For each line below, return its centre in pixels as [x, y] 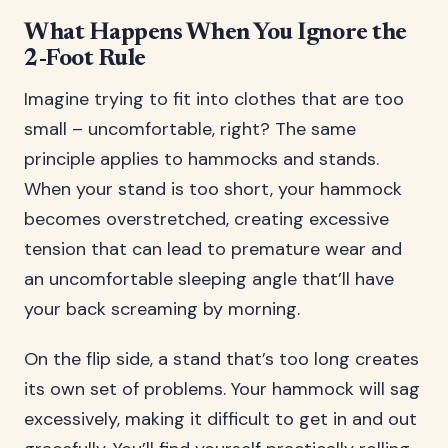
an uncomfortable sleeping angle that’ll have [209, 279]
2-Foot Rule [85, 59]
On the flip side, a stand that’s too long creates [221, 359]
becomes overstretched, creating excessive [206, 219]
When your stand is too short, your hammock [213, 189]
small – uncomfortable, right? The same [190, 129]
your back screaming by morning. [162, 309]
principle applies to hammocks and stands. [201, 159]
